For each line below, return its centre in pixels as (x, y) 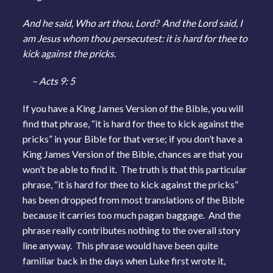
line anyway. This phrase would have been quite (121, 245)
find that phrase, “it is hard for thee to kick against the (133, 123)
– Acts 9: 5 (49, 80)
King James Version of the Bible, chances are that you (133, 154)
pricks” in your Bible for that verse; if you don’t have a (133, 138)
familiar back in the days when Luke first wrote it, (124, 260)
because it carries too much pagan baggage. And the (132, 214)
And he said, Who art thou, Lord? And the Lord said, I (133, 23)
